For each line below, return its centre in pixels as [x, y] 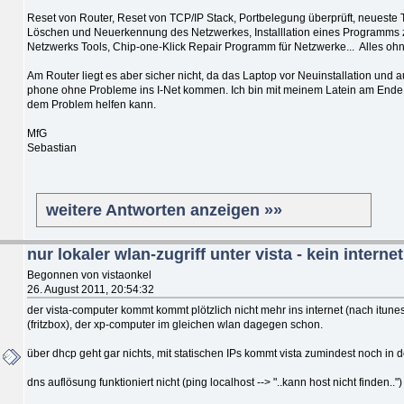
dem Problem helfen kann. [92, 104]
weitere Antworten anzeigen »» [164, 210]
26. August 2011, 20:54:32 [91, 289]
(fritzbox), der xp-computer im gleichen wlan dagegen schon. [175, 324]
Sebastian [52, 147]
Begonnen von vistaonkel [89, 275]
